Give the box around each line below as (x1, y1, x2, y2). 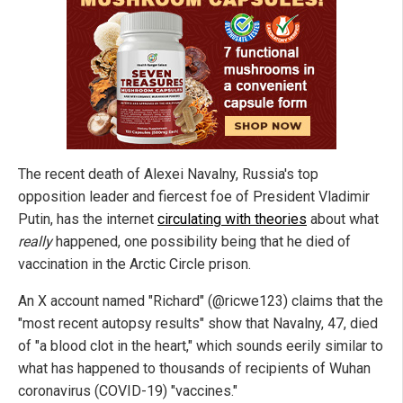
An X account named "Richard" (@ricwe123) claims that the (18, 292, 383, 310)
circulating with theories (157, 210, 307, 228)
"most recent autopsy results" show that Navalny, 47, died (18, 315, 378, 333)
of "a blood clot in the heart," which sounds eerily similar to (18, 337, 383, 355)
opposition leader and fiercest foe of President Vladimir (18, 188, 370, 206)
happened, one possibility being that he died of (52, 233, 351, 251)
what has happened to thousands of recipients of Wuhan (18, 360, 371, 378)
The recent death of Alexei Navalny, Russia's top (18, 166, 318, 184)
